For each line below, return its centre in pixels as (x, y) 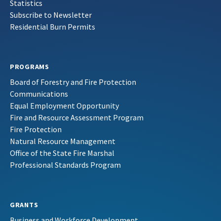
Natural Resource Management (63, 141)
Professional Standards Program (65, 165)
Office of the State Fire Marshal (62, 153)
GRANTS (24, 205)
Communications (39, 94)
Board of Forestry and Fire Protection (73, 82)
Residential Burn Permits (53, 27)
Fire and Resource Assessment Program (77, 118)
